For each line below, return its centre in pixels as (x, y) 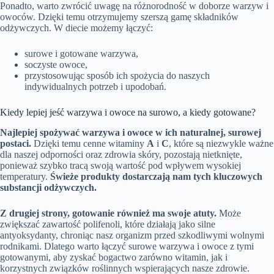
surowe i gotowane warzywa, (81, 54)
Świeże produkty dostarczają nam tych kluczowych (156, 176)
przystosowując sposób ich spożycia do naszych (117, 76)
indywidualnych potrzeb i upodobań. (95, 87)
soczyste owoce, (56, 65)
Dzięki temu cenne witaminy (89, 143)
